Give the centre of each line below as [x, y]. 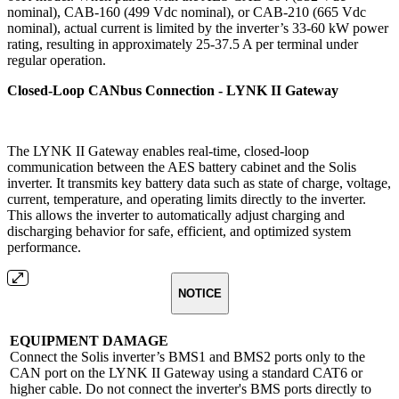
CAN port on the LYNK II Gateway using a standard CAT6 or [186, 372]
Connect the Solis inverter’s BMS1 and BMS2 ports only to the [187, 356]
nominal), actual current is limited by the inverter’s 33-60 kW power [198, 28]
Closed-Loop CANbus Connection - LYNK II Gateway [173, 90]
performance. [44, 247]
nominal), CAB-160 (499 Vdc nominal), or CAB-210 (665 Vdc [187, 12]
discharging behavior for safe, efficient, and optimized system [179, 231]
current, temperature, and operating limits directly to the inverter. [187, 199]
